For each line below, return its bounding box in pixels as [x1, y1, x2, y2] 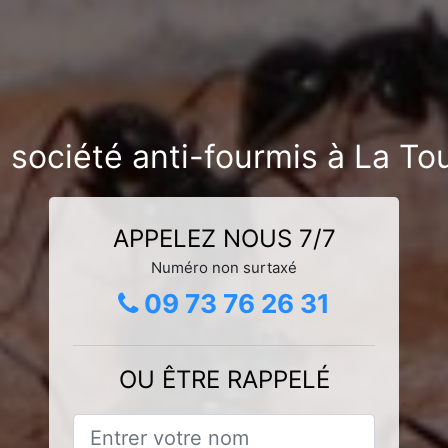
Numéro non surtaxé [151, 257, 297, 277]
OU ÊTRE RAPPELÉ [118, 364, 330, 394]
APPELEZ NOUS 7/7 [112, 223, 336, 253]
